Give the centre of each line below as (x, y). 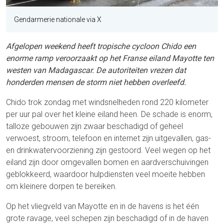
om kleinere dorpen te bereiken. (61, 186)
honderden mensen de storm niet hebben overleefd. (96, 82)
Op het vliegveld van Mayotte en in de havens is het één (102, 206)
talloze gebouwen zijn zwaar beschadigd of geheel (94, 126)
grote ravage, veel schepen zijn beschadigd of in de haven (107, 218)
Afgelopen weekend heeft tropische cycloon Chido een (101, 46)
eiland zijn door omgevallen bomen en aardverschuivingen (107, 162)
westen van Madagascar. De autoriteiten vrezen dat (96, 70)
